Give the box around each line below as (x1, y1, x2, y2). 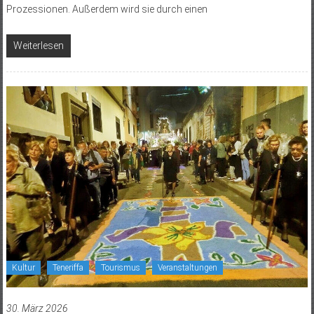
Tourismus (100, 262, 140, 273)
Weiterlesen (13, 39, 64, 51)
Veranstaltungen (157, 262, 217, 273)
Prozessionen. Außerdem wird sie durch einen (6, 3, 207, 15)
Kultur (11, 262, 35, 273)
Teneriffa (52, 262, 83, 273)
